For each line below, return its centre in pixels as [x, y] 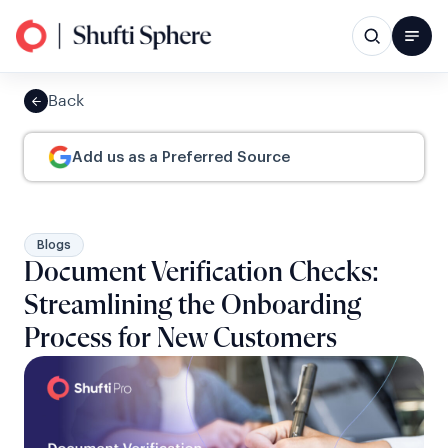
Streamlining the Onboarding [192, 306]
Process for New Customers [180, 339]
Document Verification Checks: [201, 273]
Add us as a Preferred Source [181, 157]
